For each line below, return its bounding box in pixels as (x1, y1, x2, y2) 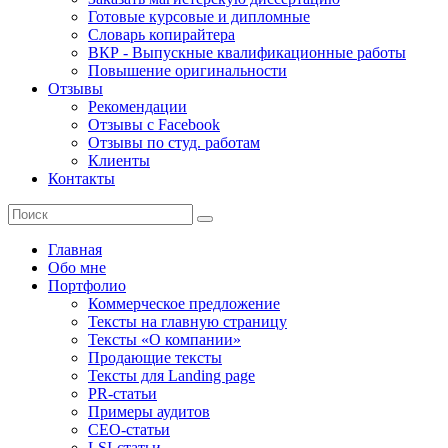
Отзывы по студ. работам (88, 134, 260, 151)
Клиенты (88, 152, 150, 169)
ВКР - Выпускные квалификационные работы (88, 44, 406, 61)
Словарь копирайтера (88, 26, 235, 43)
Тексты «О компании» (88, 331, 241, 348)
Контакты (48, 170, 115, 187)
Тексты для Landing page (88, 367, 255, 384)
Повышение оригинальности (88, 62, 287, 79)
